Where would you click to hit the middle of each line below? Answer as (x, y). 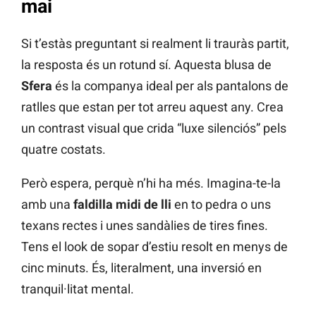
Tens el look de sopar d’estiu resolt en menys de (154, 246)
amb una (47, 204)
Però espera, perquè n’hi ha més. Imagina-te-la (151, 183)
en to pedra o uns (221, 204)
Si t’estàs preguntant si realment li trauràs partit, (155, 43)
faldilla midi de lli (122, 204)
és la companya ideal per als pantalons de (170, 85)
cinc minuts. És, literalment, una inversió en (141, 267)
